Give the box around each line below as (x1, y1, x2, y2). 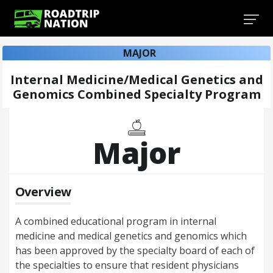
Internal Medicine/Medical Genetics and (10, 71, 263, 88)
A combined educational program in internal (15, 214, 216, 228)
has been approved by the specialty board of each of (15, 244, 255, 257)
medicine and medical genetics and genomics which (15, 229, 247, 243)
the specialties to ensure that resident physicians (15, 258, 239, 272)
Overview (15, 183, 71, 200)
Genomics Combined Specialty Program (12, 86, 261, 102)
